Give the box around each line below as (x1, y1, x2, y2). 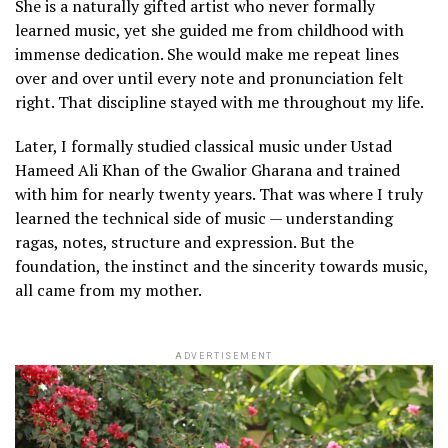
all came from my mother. (15, 278, 202, 301)
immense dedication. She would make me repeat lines (15, 42, 399, 65)
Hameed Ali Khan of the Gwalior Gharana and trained (15, 158, 400, 181)
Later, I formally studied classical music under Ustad (15, 134, 392, 157)
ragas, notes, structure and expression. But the (15, 230, 354, 253)
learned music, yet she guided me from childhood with (15, 18, 404, 41)
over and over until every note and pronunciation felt (15, 66, 404, 89)
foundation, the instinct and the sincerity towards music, (15, 254, 428, 277)
